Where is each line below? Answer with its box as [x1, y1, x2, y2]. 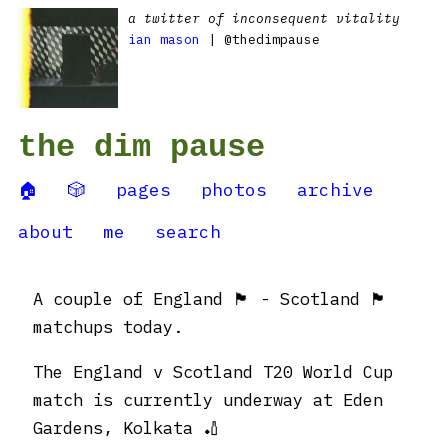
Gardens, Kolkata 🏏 [33, 417, 220, 439]
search [155, 220, 221, 243]
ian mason [128, 31, 200, 48]
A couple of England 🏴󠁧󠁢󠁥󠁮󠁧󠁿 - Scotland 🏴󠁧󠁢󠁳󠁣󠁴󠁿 [33, 288, 387, 310]
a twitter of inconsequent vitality [128, 10, 400, 27]
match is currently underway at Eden [33, 389, 383, 411]
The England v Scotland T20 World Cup [33, 361, 393, 383]
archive [297, 178, 374, 201]
